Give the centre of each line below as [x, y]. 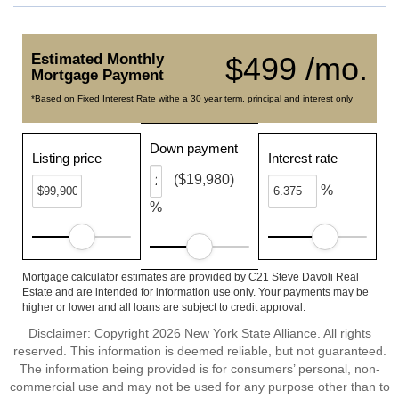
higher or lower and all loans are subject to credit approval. [164, 307]
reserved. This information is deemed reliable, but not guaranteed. [199, 351]
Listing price [67, 158]
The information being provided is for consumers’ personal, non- [199, 369]
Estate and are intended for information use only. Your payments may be [195, 292]
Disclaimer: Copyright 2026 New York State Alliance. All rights [199, 333]
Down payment [194, 148]
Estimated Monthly [98, 59]
